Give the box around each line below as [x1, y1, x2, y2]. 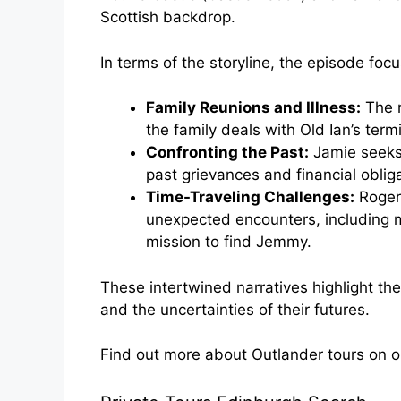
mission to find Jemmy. [146, 233, 311, 252]
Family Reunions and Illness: [146, 98, 361, 117]
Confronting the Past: [146, 143, 309, 162]
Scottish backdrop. [100, 8, 235, 27]
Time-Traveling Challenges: [146, 188, 354, 207]
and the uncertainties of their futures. [100, 300, 370, 319]
